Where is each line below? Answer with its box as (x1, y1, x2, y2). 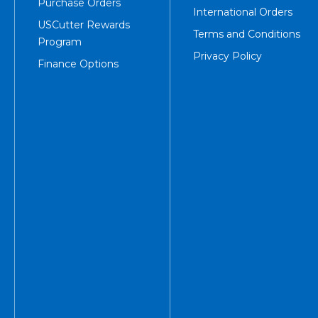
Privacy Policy (192, 50, 262, 63)
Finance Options (37, 57, 119, 71)
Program (37, 35, 82, 49)
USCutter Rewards (37, 18, 130, 32)
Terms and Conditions (192, 28, 300, 41)
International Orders (192, 6, 292, 19)
